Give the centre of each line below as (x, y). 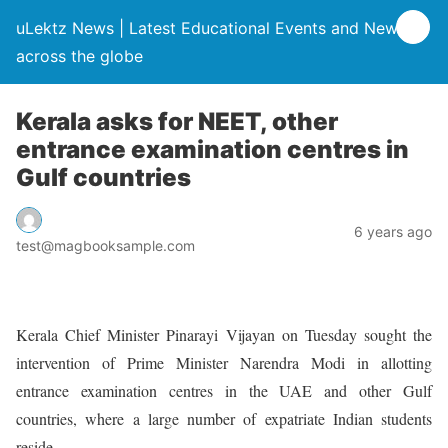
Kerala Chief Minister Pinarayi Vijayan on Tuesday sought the (224, 334)
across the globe (79, 56)
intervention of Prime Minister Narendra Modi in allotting (224, 362)
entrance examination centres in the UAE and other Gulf (224, 390)
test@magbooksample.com (105, 245)
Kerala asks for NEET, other (177, 121)
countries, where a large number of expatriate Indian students (224, 418)
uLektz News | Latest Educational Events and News (211, 28)
